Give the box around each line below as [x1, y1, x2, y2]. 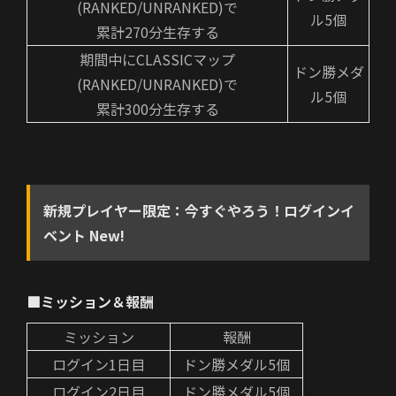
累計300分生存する [95, 98, 219, 120]
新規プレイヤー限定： [43, 200, 185, 222]
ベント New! [43, 225, 125, 247]
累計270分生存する [95, 21, 219, 43]
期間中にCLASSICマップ [80, 49, 235, 71]
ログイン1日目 [52, 354, 145, 376]
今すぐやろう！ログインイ [185, 200, 354, 222]
